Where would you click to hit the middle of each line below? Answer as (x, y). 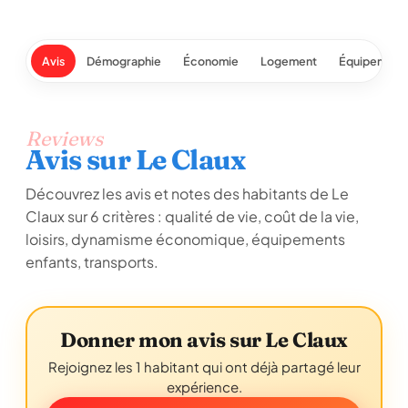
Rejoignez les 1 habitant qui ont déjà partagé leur (204, 367)
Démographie (124, 61)
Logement (289, 61)
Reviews (64, 138)
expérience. (204, 387)
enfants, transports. (92, 262)
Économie (211, 61)
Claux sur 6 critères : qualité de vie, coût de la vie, (192, 216)
